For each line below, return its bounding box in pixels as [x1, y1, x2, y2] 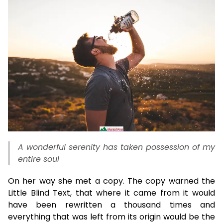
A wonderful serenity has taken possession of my [18, 141, 215, 153]
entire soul [18, 153, 59, 165]
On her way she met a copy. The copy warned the [8, 175, 215, 187]
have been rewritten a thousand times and [8, 199, 215, 211]
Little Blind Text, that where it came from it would [8, 187, 215, 199]
